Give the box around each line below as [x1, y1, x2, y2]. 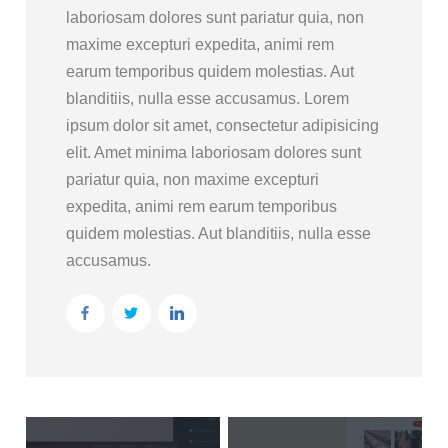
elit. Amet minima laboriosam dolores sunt [65, 143, 361, 161]
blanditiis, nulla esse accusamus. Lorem [65, 89, 349, 107]
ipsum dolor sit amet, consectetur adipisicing [65, 116, 379, 134]
